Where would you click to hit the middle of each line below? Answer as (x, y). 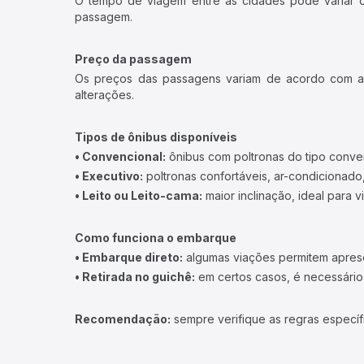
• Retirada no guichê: (135, 277)
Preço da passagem (133, 59)
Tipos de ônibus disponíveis (156, 137)
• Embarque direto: (129, 257)
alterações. (104, 95)
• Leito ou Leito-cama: (139, 195)
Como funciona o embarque (156, 238)
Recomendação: (123, 319)
